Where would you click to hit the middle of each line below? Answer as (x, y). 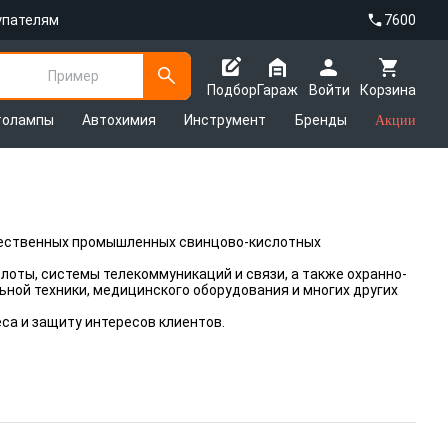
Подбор (232, 89)
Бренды (320, 120)
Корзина (388, 89)
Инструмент (225, 120)
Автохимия (119, 120)
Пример (73, 75)
